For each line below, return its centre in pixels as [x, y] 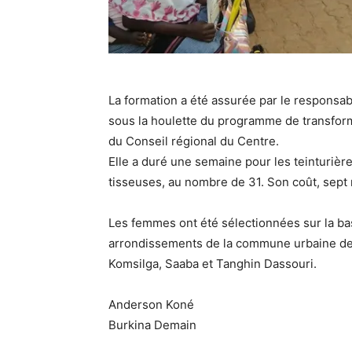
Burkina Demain [152, 325]
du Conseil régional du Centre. [194, 141]
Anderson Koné [151, 304]
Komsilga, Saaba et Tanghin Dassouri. [213, 264]
